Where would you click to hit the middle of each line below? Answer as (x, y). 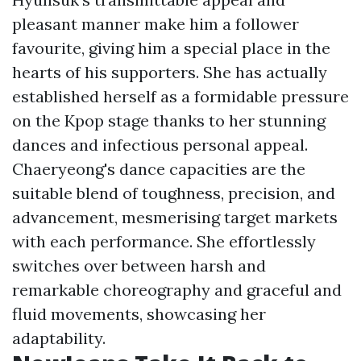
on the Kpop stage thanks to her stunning (169, 120)
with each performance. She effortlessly (164, 241)
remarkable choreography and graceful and (177, 290)
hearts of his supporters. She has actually (170, 72)
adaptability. (59, 338)
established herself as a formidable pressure (180, 96)
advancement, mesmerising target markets (175, 217)
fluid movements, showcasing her (139, 314)
